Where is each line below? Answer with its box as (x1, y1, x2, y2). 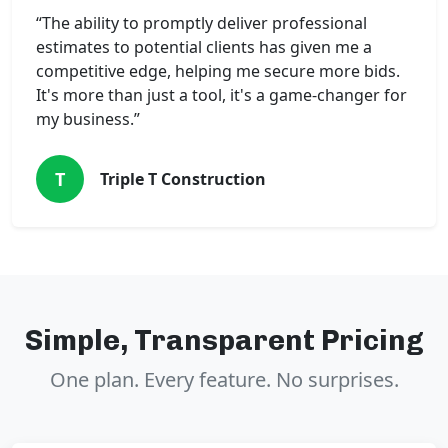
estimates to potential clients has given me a (36, 36, 372, 59)
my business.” (36, 108, 140, 131)
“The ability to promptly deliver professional (36, 12, 367, 35)
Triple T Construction (100, 168, 266, 191)
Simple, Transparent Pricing (24, 323, 424, 358)
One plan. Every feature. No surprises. (49, 366, 399, 394)
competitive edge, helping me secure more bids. (36, 60, 400, 83)
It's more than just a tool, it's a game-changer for (36, 84, 407, 107)
